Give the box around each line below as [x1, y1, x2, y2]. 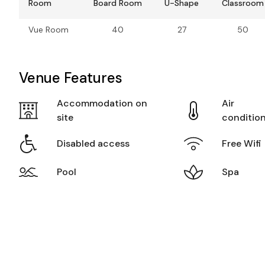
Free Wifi [222, 137, 262, 150]
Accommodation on [57, 97, 147, 110]
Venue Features [19, 69, 122, 88]
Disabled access [57, 137, 130, 150]
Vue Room [28, 24, 69, 35]
